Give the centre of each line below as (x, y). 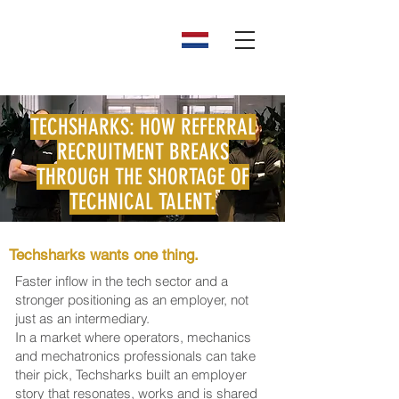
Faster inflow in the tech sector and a (122, 281)
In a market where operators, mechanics (133, 337)
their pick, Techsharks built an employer (131, 375)
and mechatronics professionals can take (135, 356)
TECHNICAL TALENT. (142, 202)
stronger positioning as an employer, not (132, 300)
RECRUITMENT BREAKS (142, 152)
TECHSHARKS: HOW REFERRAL (142, 127)
